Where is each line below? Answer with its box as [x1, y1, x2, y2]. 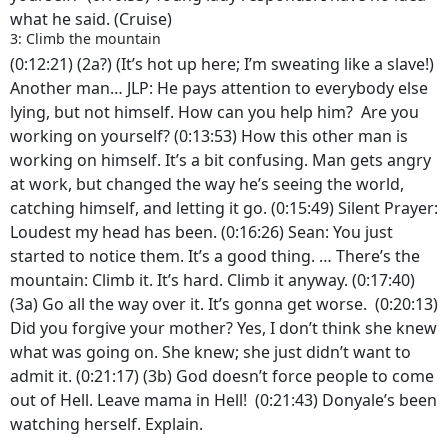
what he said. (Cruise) [10, 7, 176, 30]
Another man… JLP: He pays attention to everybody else [10, 76, 428, 99]
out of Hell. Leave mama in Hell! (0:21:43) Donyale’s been [10, 388, 437, 411]
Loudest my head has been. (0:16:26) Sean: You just [10, 220, 393, 243]
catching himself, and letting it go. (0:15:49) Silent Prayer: [10, 196, 438, 219]
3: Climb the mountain [10, 28, 161, 48]
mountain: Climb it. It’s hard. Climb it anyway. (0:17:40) [10, 268, 415, 291]
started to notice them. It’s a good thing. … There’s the [10, 244, 420, 267]
